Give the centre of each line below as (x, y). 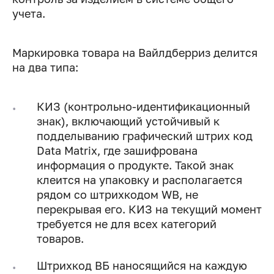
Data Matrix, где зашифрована (117, 151)
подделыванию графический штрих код (145, 136)
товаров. (60, 239)
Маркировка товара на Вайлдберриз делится (135, 53)
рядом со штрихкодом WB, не (117, 195)
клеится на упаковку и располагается (139, 180)
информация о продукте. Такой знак (135, 165)
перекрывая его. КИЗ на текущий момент (149, 209)
